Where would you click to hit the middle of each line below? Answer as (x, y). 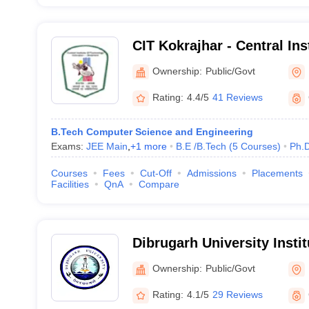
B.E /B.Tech (201, 146)
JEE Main (107, 146)
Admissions (211, 173)
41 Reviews (237, 97)
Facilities (70, 184)
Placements (277, 173)
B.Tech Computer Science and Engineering (152, 132)
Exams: (68, 146)
